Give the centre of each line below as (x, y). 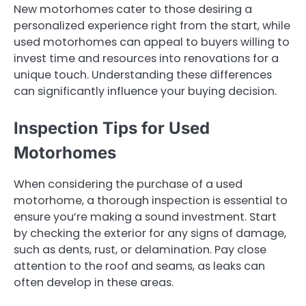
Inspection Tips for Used (112, 128)
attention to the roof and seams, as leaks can (139, 266)
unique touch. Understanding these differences (143, 74)
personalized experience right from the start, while (152, 25)
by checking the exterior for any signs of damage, (150, 233)
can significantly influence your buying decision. (145, 91)
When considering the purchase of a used (128, 184)
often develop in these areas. (94, 282)
